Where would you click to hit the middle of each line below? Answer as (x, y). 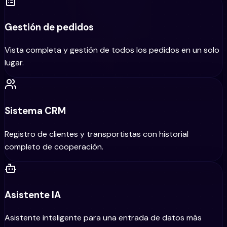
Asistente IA (33, 195)
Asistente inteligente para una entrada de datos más (103, 218)
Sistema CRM (35, 111)
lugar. (14, 63)
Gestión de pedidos (49, 27)
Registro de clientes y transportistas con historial (97, 134)
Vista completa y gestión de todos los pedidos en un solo (112, 50)
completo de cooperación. (54, 146)
